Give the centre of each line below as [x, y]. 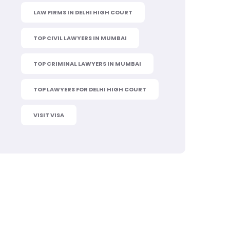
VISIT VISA [49, 115]
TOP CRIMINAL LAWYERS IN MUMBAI [87, 64]
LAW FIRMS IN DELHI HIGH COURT [83, 12]
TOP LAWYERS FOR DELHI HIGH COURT [90, 89]
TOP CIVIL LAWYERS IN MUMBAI [80, 38]
